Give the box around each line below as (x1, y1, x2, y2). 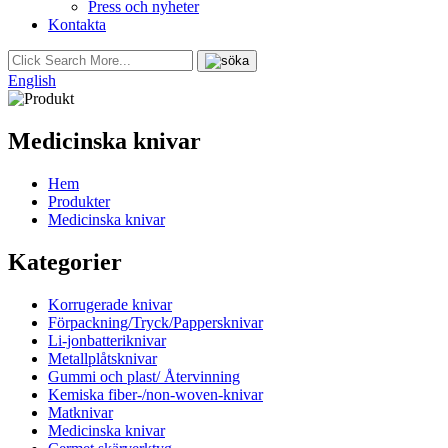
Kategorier (8, 248, 122, 275)
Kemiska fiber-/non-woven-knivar (48, 385, 263, 403)
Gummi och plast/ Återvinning (48, 367, 240, 385)
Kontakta (48, 16, 106, 33)
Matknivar (48, 403, 113, 421)
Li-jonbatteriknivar (48, 331, 166, 349)
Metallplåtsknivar (48, 349, 157, 367)
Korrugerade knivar (48, 295, 172, 313)
